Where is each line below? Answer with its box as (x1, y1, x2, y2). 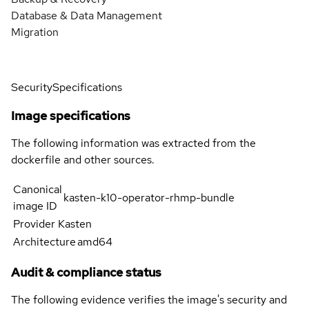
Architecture (13, 235, 76, 250)
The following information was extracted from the (11, 136, 256, 151)
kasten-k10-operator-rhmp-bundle (63, 190, 235, 206)
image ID (13, 199, 57, 214)
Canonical (13, 182, 62, 197)
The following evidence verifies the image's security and (11, 292, 287, 308)
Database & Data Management (11, 8, 162, 23)
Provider (13, 217, 55, 232)
